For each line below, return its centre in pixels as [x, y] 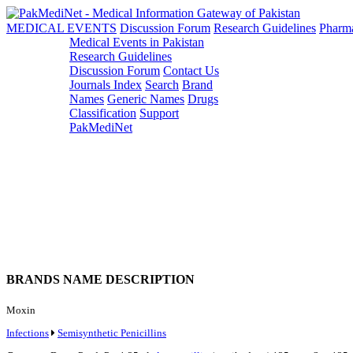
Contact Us [191, 71]
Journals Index [106, 85]
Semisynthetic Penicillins [112, 333]
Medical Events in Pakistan [137, 42]
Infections [28, 333]
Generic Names [146, 99]
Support [159, 113]
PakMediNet [101, 127]
